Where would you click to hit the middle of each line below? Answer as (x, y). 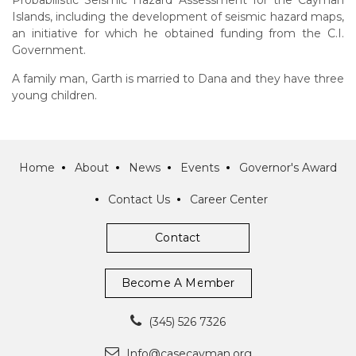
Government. (49, 50)
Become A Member (178, 283)
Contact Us (139, 200)
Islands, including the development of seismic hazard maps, (178, 17)
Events (200, 168)
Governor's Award (288, 168)
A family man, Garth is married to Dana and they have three (178, 79)
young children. (54, 96)
